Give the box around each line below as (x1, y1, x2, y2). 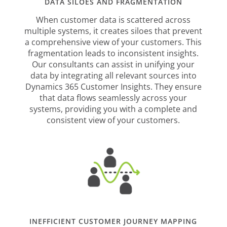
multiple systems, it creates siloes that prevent (24, 25, 203, 36)
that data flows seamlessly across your (40, 92, 187, 103)
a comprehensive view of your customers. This (25, 36, 202, 48)
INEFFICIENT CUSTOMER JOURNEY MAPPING (29, 216, 198, 226)
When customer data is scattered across (36, 14, 191, 25)
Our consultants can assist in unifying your (32, 58, 195, 70)
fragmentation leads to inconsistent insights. (28, 47, 199, 59)
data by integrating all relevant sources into (30, 69, 197, 81)
